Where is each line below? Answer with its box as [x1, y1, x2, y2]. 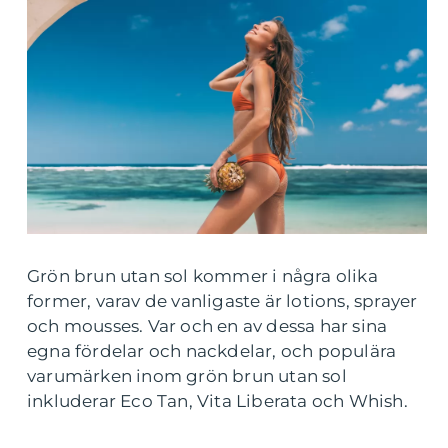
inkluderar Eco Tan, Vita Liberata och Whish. [27, 391, 408, 412]
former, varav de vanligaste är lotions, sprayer [27, 291, 418, 312]
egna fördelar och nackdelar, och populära [27, 341, 397, 362]
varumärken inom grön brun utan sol [27, 366, 347, 387]
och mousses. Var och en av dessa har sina [27, 316, 388, 337]
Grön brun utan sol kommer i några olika [27, 266, 378, 287]
